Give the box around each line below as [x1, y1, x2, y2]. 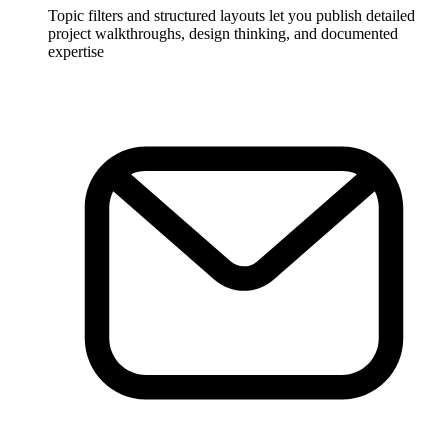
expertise [48, 42, 104, 60]
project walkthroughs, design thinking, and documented [48, 24, 398, 42]
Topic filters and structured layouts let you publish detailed [48, 6, 415, 24]
